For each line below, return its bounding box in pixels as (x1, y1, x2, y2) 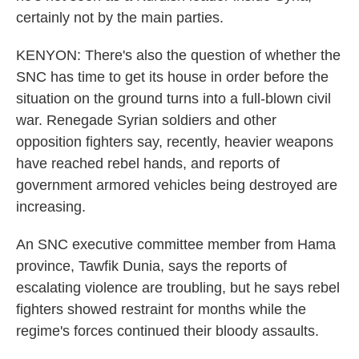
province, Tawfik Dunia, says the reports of (16, 258, 287, 274)
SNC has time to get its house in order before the (16, 69, 329, 85)
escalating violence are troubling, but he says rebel (16, 280, 340, 296)
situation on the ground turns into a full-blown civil (16, 91, 331, 107)
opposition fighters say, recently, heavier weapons (16, 134, 333, 150)
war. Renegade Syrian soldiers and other (16, 112, 276, 128)
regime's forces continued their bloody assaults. (16, 323, 319, 339)
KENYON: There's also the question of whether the (16, 47, 341, 63)
